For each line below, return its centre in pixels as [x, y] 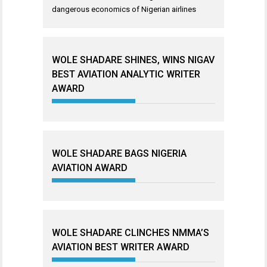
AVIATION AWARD [90, 168]
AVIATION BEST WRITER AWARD [121, 247]
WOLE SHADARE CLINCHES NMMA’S [131, 233]
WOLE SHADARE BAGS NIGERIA [119, 153]
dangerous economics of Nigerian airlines [124, 9]
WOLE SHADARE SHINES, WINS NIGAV [133, 60]
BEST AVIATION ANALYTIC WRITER [126, 74]
